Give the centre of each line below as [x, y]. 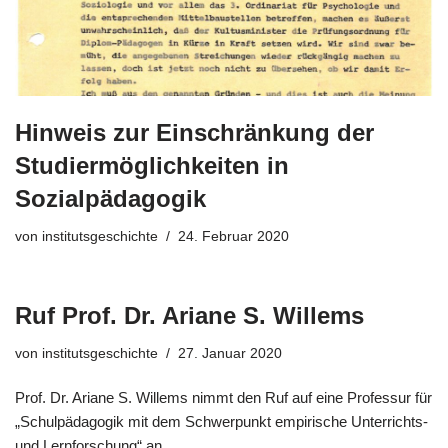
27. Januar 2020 [230, 353]
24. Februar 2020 [233, 236]
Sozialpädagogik [110, 198]
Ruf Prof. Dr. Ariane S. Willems [189, 315]
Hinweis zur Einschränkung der [194, 132]
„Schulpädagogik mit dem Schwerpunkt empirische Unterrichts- [221, 421]
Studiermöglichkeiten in [152, 165]
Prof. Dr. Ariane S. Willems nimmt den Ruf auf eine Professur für [223, 397]
